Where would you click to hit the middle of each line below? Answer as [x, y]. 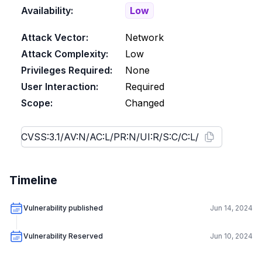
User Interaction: [60, 87]
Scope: [37, 103]
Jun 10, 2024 [231, 236]
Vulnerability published [63, 208]
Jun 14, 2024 [231, 208]
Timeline [33, 180]
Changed [145, 103]
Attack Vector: [55, 37]
